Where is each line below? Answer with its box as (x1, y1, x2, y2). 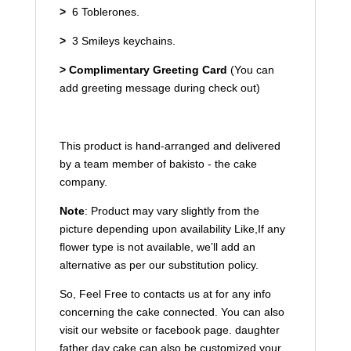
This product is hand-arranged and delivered (59, 139, 280, 153)
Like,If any (233, 223, 285, 236)
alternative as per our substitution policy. (59, 259, 259, 272)
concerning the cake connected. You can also (59, 306, 284, 319)
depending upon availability (96, 223, 231, 236)
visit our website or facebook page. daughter (59, 324, 280, 337)
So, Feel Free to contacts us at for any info (59, 288, 271, 301)
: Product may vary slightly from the (84, 204, 259, 218)
